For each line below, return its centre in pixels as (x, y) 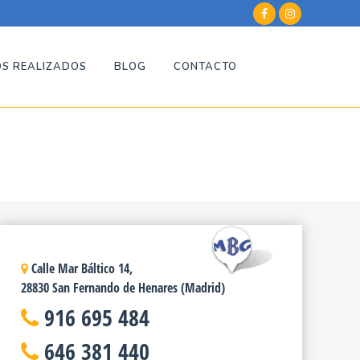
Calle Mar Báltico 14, (80, 268)
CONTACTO (205, 67)
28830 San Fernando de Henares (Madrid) (123, 288)
